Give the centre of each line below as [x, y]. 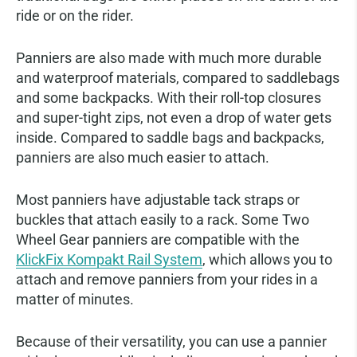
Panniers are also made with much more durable [169, 58]
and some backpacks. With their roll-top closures [169, 98]
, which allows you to [267, 260]
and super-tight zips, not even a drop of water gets [174, 118]
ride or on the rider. [75, 16]
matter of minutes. [75, 300]
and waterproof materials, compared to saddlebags [178, 78]
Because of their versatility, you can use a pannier [171, 342]
